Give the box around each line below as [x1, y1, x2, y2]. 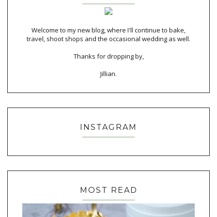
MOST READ [79, 185, 138, 195]
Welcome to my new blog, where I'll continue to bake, [31, 26, 186, 35]
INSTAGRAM [80, 123, 137, 132]
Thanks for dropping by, [73, 52, 144, 61]
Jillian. [100, 69, 117, 78]
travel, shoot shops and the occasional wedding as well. [27, 34, 190, 44]
